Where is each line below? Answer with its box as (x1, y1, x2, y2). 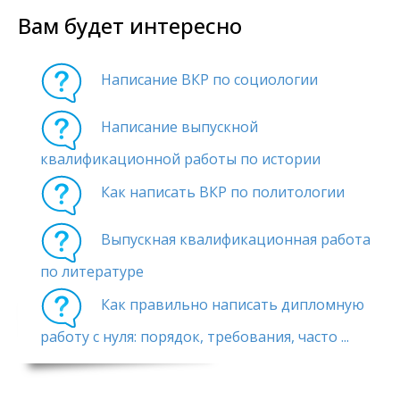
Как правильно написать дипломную (101, 295, 364, 315)
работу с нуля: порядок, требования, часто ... (40, 327, 349, 347)
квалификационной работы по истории (40, 149, 321, 170)
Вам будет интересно (18, 11, 242, 41)
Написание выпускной (101, 117, 258, 137)
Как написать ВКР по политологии (101, 182, 345, 203)
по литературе (40, 262, 144, 282)
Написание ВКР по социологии (101, 70, 318, 90)
